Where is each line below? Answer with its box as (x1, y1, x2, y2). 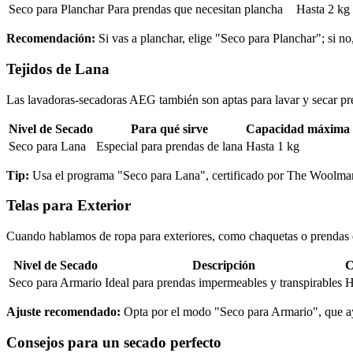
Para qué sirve (131, 121, 208, 136)
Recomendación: (6, 32, 95, 46)
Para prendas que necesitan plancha (107, 2, 283, 17)
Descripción (191, 258, 255, 272)
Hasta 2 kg (296, 2, 350, 17)
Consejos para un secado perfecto (6, 333, 221, 351)
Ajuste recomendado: (6, 304, 121, 318)
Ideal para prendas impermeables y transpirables (105, 275, 342, 289)
